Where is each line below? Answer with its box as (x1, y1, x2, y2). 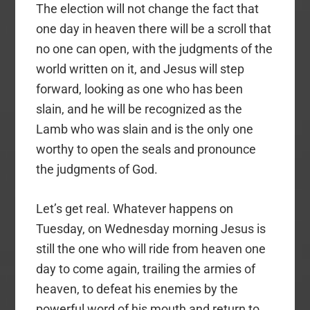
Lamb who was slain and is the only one (36, 121, 254, 136)
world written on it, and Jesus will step (36, 61, 245, 76)
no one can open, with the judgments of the (36, 41, 273, 56)
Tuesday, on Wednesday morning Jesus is (36, 221, 266, 236)
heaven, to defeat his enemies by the (36, 281, 239, 296)
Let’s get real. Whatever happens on (36, 201, 234, 216)
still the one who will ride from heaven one (36, 241, 266, 256)
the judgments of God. (36, 161, 158, 176)
